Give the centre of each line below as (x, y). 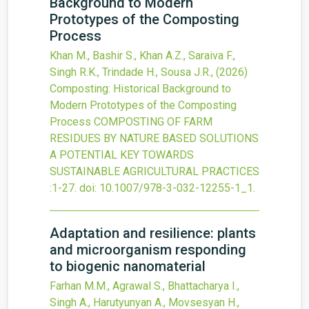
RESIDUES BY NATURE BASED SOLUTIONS (154, 138)
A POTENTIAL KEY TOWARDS (122, 155)
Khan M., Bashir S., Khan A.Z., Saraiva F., (142, 56)
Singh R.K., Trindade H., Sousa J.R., (133, 72)
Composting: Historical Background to (140, 89)
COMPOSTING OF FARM (153, 122)
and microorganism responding (148, 250)
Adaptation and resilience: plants (153, 233)
